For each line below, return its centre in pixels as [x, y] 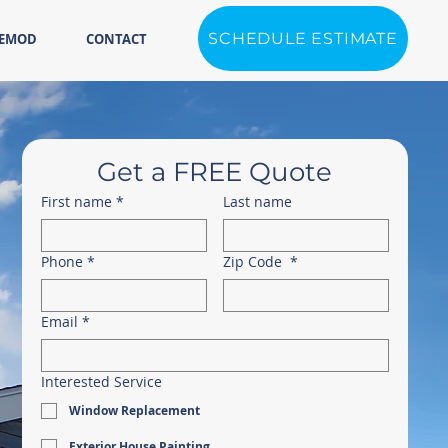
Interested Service [101, 381]
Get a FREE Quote [215, 172]
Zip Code [254, 261]
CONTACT [116, 39]
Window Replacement [134, 410]
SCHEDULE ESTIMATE [303, 38]
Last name [257, 201]
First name [76, 201]
